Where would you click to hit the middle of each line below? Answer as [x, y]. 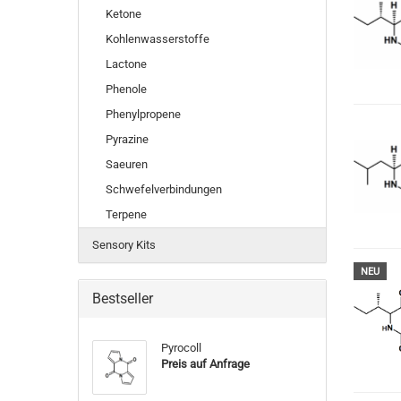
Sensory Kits [124, 245]
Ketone [124, 14]
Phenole [126, 89]
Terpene [126, 214]
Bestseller [123, 299]
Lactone [126, 64]
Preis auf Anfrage [205, 364]
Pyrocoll [181, 348]
